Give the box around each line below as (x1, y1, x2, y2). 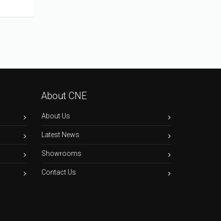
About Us (41, 111, 71, 120)
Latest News (41, 130, 80, 139)
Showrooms (41, 149, 82, 157)
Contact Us (41, 168, 76, 176)
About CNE (41, 90, 87, 102)
